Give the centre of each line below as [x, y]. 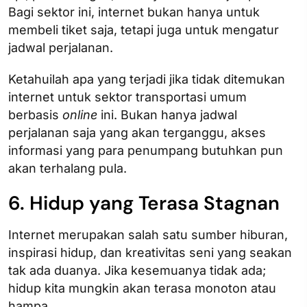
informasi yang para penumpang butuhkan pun [146, 150]
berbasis [35, 114]
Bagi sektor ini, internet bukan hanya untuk [134, 12]
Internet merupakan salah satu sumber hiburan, [148, 234]
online [80, 114]
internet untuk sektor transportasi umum [127, 97]
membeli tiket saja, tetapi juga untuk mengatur [144, 29]
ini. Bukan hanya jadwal [167, 114]
